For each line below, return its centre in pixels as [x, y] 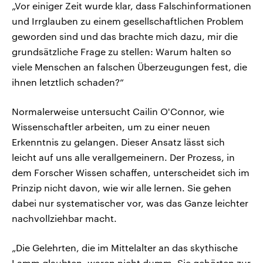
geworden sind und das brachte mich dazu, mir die [125, 36]
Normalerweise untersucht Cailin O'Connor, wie [118, 112]
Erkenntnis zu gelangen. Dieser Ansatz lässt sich [118, 142]
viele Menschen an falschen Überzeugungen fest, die [129, 67]
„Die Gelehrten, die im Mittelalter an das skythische [125, 248]
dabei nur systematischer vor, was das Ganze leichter [130, 203]
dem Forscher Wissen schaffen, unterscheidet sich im [131, 173]
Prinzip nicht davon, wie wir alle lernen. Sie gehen [122, 188]
